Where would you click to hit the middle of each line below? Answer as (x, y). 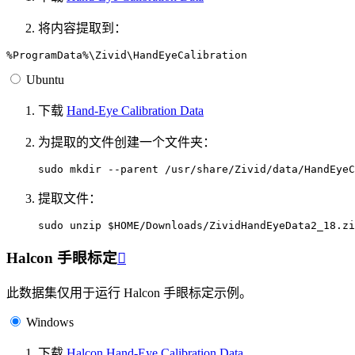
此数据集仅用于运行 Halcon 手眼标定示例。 (129, 293)
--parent (133, 169)
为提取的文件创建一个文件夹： (127, 142)
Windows (50, 323)
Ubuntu (45, 79)
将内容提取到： (82, 28)
